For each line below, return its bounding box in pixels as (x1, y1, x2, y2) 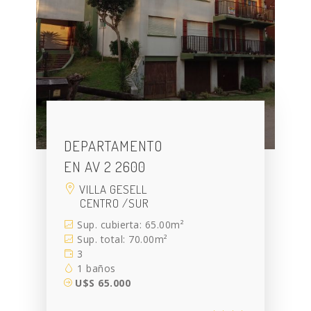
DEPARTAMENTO (64, 136, 163, 155)
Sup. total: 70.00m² (74, 233, 168, 246)
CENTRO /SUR (80, 196, 150, 211)
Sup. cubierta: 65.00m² (74, 218, 185, 232)
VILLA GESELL (76, 182, 148, 197)
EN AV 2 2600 (64, 157, 146, 176)
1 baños (74, 262, 116, 276)
